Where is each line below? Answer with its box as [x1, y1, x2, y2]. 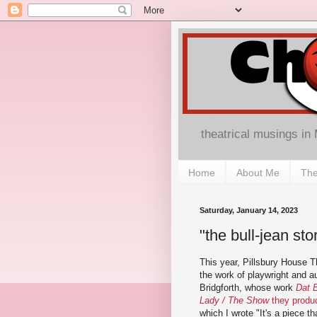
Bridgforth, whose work [200, 282, 296, 293]
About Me [236, 166, 279, 178]
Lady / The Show [200, 294, 269, 306]
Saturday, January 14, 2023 [200, 206, 298, 215]
